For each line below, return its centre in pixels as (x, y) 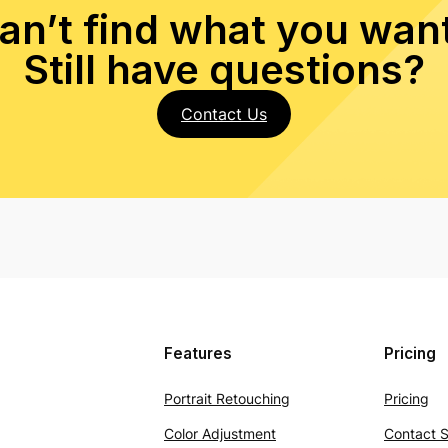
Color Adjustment (220, 433)
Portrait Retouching (227, 398)
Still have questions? (224, 69)
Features (198, 353)
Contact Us (224, 114)
